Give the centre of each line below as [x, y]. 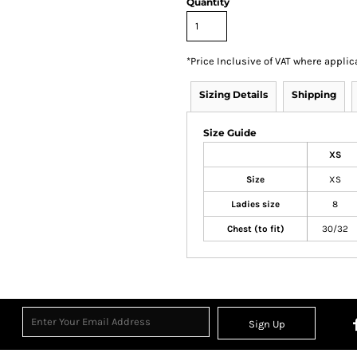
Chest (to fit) [255, 229]
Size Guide [230, 133]
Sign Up [267, 324]
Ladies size [255, 204]
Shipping [314, 94]
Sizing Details [233, 94]
